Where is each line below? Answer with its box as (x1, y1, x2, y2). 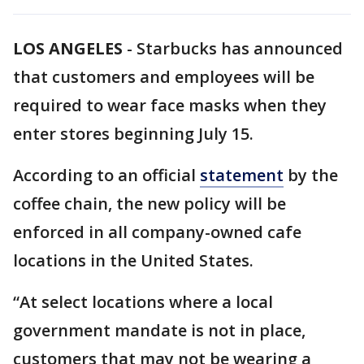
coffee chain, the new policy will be (13, 193, 286, 214)
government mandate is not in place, (13, 319, 305, 341)
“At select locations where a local (13, 291, 273, 313)
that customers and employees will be (13, 66, 314, 88)
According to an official (13, 164, 200, 186)
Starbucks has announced (136, 37, 343, 59)
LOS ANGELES (13, 37, 123, 59)
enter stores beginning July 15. (13, 123, 253, 145)
